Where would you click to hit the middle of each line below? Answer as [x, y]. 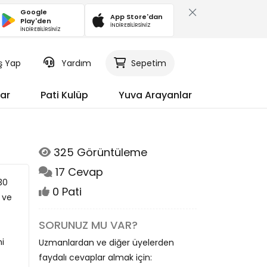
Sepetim [148, 63]
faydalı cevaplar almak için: [95, 257]
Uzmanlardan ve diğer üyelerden [106, 243]
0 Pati [66, 192]
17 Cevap [78, 172]
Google [34, 12]
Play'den [36, 21]
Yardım [76, 63]
